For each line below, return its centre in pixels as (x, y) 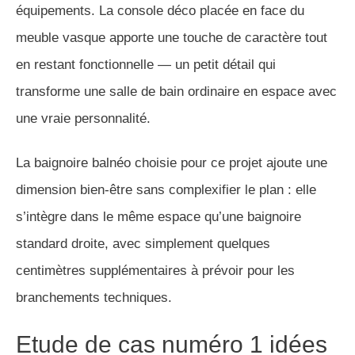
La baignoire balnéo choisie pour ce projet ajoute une (172, 162)
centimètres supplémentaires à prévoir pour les (155, 270)
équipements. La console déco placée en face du (160, 10)
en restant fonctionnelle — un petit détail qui (146, 64)
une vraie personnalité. (83, 118)
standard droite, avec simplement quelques (143, 243)
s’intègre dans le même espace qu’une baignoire (158, 216)
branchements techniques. (94, 297)
